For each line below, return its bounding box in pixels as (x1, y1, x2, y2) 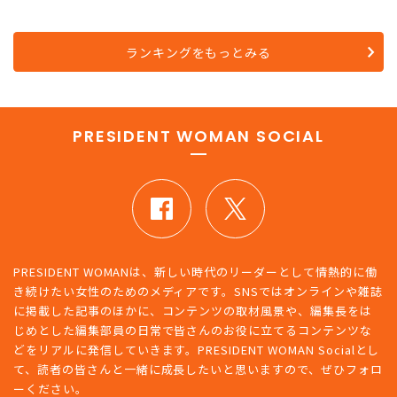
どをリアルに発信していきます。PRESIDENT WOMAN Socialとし (13, 341, 380, 359)
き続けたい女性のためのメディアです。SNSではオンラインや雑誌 (13, 283, 383, 300)
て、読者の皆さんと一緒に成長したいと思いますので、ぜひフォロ (13, 361, 383, 378)
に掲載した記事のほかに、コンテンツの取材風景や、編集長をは (13, 302, 372, 320)
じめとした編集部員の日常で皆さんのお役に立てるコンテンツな (13, 322, 372, 339)
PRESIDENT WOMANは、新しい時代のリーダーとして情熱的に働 (13, 263, 378, 281)
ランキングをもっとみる (126, 43, 271, 61)
